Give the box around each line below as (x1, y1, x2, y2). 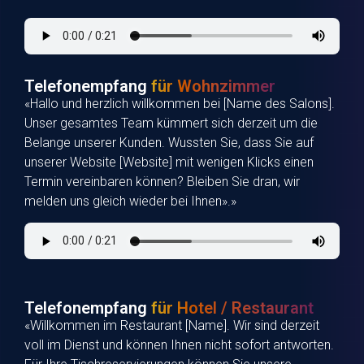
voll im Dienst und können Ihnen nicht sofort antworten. (24, 337, 334, 353)
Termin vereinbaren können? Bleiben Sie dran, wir (24, 174, 300, 190)
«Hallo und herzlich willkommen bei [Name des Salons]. (24, 96, 335, 112)
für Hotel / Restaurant (151, 298, 314, 318)
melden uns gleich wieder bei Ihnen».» (24, 193, 236, 210)
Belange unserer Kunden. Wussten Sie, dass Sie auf (24, 135, 314, 151)
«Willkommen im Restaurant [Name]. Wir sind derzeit (24, 318, 319, 334)
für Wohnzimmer (151, 76, 275, 97)
